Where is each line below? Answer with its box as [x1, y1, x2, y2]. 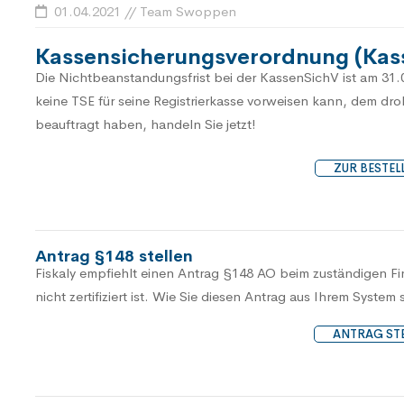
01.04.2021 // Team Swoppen [50, 3, 236, 21]
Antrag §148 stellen [35, 246, 193, 267]
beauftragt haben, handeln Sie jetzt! [35, 115, 256, 133]
